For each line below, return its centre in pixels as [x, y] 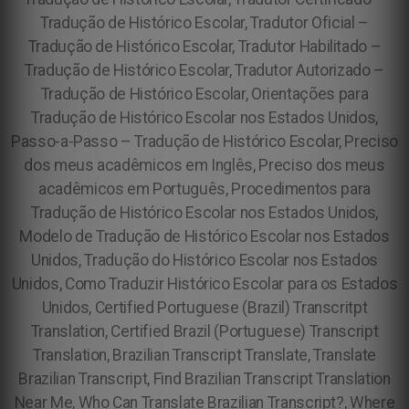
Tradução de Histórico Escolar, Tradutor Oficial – [204, 23]
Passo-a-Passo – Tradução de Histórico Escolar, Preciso [204, 142]
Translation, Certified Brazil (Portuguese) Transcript [204, 331]
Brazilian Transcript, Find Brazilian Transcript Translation [204, 379]
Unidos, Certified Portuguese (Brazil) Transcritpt [204, 308]
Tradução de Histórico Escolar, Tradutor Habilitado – [204, 47]
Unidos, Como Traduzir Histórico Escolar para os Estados [204, 284]
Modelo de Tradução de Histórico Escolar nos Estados [204, 236]
